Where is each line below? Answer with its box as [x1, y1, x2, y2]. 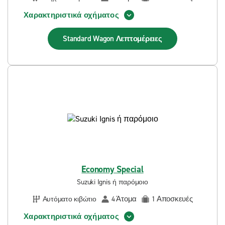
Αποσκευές [156, 194, 193, 204]
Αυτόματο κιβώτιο [42, 194, 96, 204]
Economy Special [81, 163, 144, 175]
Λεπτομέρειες [116, 34, 162, 44]
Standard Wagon [63, 34, 116, 44]
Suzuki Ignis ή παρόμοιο [77, 177, 148, 187]
